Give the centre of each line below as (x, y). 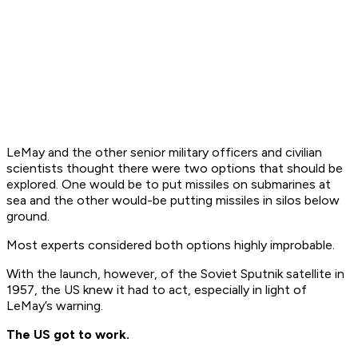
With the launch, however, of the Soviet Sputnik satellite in (175, 274)
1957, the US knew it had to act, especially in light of (157, 290)
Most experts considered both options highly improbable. (171, 245)
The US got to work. (68, 335)
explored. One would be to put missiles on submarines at (169, 185)
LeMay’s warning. (55, 306)
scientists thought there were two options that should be (175, 169)
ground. (28, 217)
